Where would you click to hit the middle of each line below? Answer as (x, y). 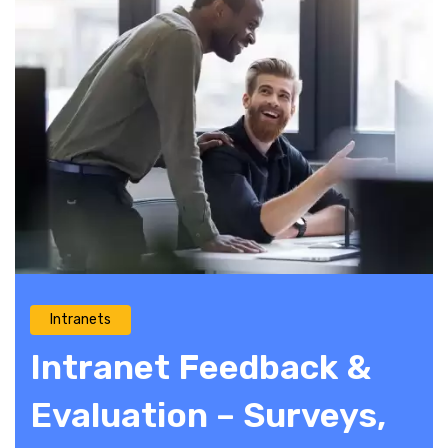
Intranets (80, 320)
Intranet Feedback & (200, 368)
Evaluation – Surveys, (208, 416)
